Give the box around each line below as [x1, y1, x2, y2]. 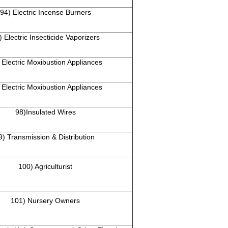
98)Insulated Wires [15, 108, 76, 117]
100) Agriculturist [18, 162, 72, 171]
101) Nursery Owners [11, 196, 80, 205]
